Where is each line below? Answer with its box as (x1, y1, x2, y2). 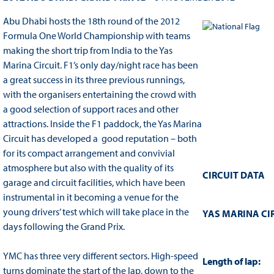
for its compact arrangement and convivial (2, 147, 175, 160)
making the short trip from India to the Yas (2, 44, 172, 57)
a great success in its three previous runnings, (2, 73, 185, 86)
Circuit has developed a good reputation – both (2, 132, 197, 145)
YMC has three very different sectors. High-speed (2, 250, 198, 262)
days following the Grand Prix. (2, 220, 127, 233)
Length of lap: (202, 255, 262, 268)
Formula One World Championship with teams (2, 29, 190, 42)
